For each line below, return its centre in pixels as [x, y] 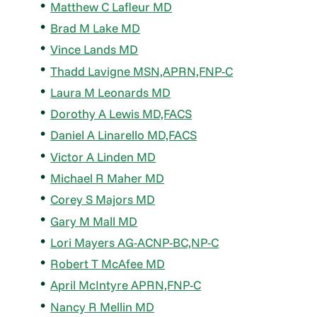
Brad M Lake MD [96, 28]
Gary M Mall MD [94, 221]
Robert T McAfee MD [108, 264]
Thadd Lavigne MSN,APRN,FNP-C [142, 71]
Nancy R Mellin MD [103, 306]
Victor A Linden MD [103, 156]
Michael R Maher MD [108, 178]
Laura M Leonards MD [111, 92]
